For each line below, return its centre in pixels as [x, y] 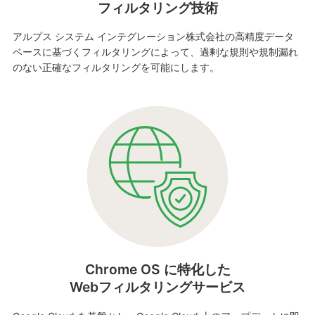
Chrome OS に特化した [157, 269]
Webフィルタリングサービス [157, 287]
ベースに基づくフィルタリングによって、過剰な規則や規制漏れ [155, 52]
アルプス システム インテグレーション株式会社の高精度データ [153, 36]
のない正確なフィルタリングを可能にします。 [116, 67]
